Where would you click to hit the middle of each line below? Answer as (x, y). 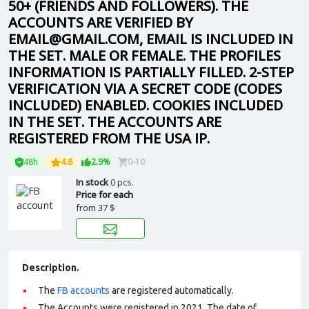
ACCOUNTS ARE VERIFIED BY (101, 22)
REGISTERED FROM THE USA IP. (109, 138)
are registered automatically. (172, 290)
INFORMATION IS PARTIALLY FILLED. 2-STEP (151, 72)
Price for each (104, 195)
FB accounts (83, 290)
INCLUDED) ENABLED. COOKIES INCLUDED (146, 105)
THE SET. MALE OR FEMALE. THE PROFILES (144, 56)
